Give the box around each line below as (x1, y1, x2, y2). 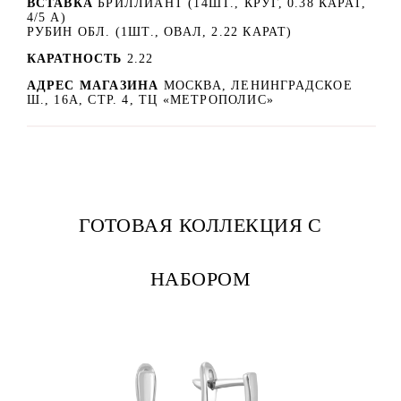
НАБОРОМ (149, 267, 252, 290)
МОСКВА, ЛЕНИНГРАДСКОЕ (163, 78, 353, 92)
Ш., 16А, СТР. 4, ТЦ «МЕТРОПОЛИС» (26, 92, 274, 107)
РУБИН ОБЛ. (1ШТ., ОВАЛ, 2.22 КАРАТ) (26, 24, 293, 38)
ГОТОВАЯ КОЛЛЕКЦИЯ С (79, 213, 322, 236)
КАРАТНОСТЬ (26, 51, 123, 65)
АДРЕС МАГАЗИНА (26, 78, 164, 92)
